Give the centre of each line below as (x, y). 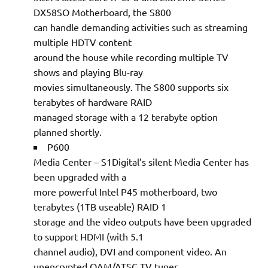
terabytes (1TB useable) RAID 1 (100, 206)
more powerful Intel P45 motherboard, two (125, 191)
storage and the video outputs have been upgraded (142, 221)
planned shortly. (68, 131)
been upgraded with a (80, 176)
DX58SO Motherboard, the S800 (102, 12)
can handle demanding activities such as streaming (141, 27)
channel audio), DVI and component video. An (130, 251)
